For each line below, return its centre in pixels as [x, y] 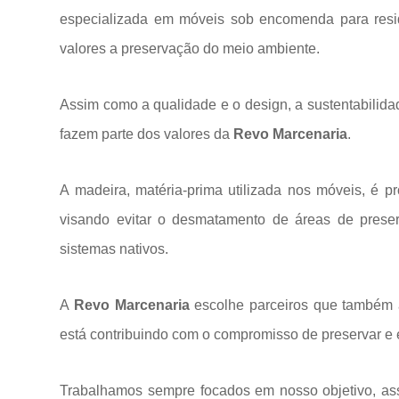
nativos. [144, 249]
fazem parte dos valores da [147, 134]
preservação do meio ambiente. [221, 49]
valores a [91, 49]
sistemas [90, 249]
